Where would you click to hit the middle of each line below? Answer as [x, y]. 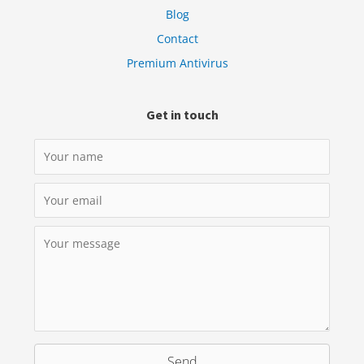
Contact [177, 39]
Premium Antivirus [177, 63]
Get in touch [182, 115]
